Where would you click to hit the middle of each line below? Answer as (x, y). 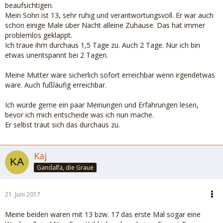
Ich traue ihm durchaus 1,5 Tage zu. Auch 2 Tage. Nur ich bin (103, 45)
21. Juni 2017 (23, 194)
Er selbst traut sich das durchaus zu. (62, 125)
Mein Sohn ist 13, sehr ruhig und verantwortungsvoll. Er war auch (109, 15)
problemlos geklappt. (39, 35)
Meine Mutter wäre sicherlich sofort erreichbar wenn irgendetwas (110, 75)
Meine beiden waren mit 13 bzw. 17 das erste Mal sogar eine (103, 214)
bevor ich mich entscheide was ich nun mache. (79, 115)
